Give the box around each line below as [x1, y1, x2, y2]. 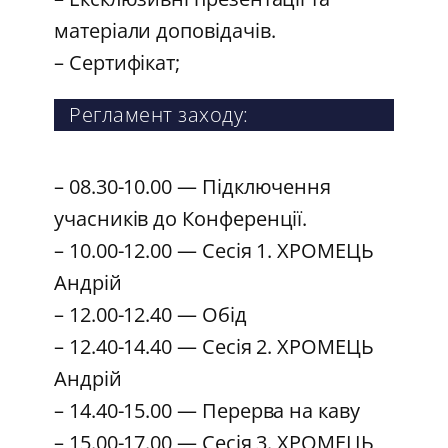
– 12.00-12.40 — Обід [54, 300, 247, 328]
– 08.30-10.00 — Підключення [54, 172, 332, 200]
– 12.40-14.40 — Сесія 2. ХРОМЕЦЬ [54, 332, 374, 360]
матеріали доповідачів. [54, 16, 276, 44]
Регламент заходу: [69, 100, 249, 128]
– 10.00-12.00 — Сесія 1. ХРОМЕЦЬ [54, 236, 374, 264]
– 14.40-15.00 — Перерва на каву [54, 396, 360, 424]
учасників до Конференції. [54, 204, 308, 232]
